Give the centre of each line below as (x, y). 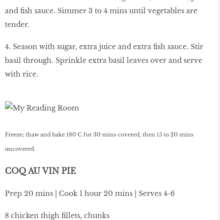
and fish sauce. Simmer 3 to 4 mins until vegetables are (101, 11)
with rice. (22, 74)
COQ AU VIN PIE (41, 171)
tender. (17, 24)
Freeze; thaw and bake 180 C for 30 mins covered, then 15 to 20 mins (99, 135)
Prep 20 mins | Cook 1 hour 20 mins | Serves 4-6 (90, 193)
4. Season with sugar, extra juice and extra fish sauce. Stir (104, 46)
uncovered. (20, 149)
